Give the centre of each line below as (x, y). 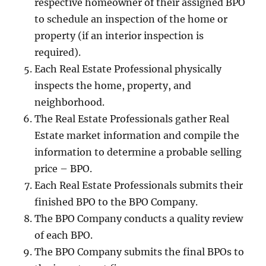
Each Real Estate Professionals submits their (139, 186)
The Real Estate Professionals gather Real (132, 119)
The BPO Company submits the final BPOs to (140, 252)
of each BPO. (64, 235)
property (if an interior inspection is (119, 36)
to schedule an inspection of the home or (131, 19)
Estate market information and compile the (137, 136)
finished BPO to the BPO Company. (116, 202)
